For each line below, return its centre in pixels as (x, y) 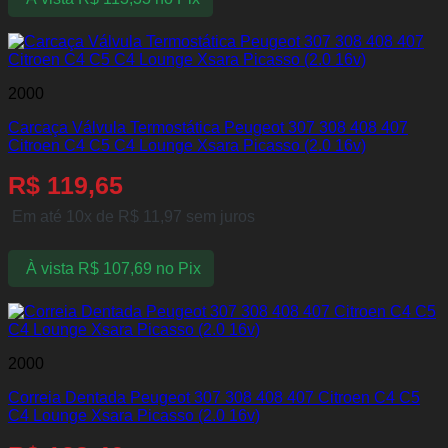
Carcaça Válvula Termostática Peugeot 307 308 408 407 (208, 128)
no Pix (178, 268)
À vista (49, 268)
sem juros (218, 217)
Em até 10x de (65, 217)
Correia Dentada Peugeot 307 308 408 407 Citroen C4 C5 (214, 398)
